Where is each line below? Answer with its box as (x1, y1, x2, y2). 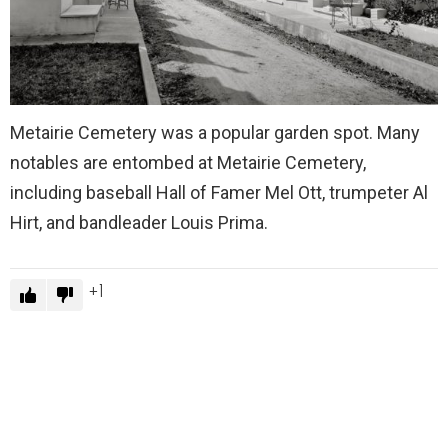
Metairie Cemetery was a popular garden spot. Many (10, 122, 420, 144)
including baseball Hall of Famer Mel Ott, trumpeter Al (10, 182, 428, 204)
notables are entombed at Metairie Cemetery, (10, 152, 366, 174)
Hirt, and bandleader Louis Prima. (10, 212, 268, 234)
